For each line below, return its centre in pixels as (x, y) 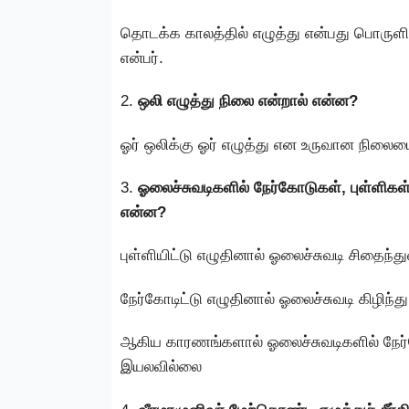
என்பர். (142, 58)
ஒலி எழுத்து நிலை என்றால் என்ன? (248, 101)
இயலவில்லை (161, 367)
